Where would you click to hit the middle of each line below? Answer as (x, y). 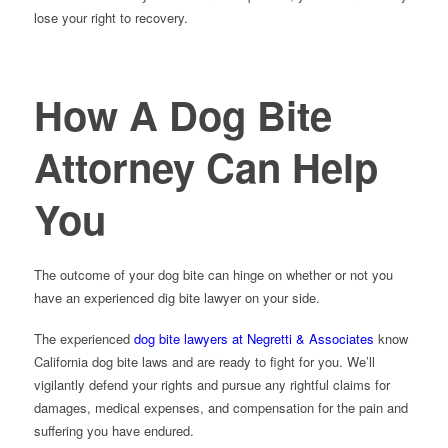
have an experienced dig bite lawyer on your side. (176, 298)
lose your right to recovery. (110, 17)
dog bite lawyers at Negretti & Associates (253, 339)
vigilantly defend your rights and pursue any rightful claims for (211, 385)
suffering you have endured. (113, 431)
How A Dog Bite (182, 114)
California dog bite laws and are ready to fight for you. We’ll (204, 362)
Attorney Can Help (205, 166)
